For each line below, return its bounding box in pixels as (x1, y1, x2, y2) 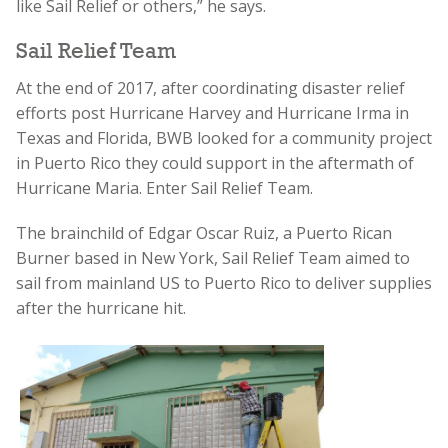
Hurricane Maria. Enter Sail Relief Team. (16, 177, 313, 200)
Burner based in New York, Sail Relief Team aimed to (16, 247, 410, 270)
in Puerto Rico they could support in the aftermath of (16, 152, 414, 175)
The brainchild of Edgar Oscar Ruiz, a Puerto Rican (16, 222, 392, 245)
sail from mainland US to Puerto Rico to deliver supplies (16, 272, 432, 295)
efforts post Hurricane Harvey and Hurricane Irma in (16, 102, 409, 125)
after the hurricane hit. (16, 297, 186, 320)
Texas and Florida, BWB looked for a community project (16, 127, 432, 150)
